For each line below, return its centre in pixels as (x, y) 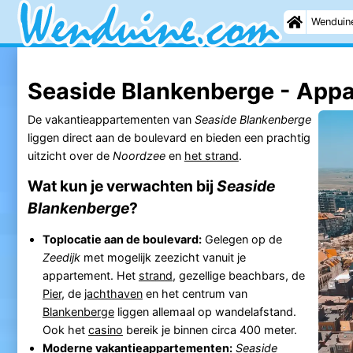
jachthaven (113, 293)
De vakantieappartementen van (111, 119)
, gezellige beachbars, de (238, 275)
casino (105, 329)
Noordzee (139, 155)
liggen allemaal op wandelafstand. (205, 311)
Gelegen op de (242, 239)
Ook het (65, 329)
